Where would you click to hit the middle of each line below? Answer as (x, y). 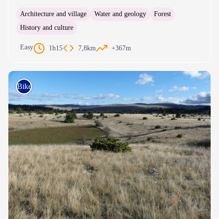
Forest (163, 14)
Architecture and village (53, 14)
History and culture (47, 27)
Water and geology (120, 14)
